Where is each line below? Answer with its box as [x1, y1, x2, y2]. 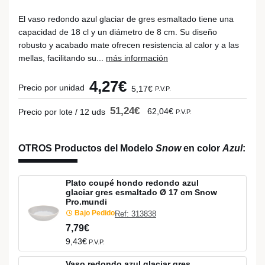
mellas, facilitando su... [18, 53, 106, 63]
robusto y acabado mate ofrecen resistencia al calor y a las [18, 40, 239, 50]
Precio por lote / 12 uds [18, 107, 105, 117]
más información [106, 53, 168, 63]
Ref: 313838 [115, 209, 156, 219]
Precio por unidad [18, 83, 85, 92]
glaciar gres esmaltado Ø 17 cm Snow [66, 187, 217, 197]
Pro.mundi [66, 196, 107, 206]
